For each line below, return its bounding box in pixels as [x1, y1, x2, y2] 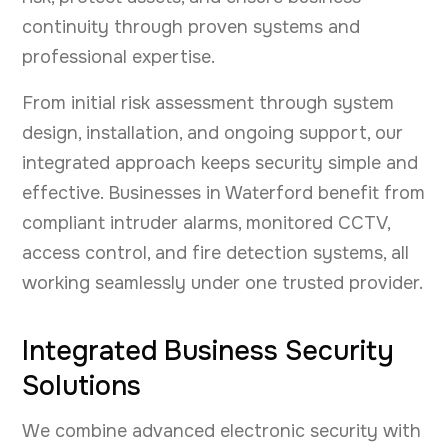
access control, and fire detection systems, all [22, 242, 409, 265]
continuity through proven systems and [22, 16, 360, 39]
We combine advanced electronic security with [22, 420, 421, 443]
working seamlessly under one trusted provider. [22, 272, 423, 295]
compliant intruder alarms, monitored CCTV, [22, 212, 390, 235]
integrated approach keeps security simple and [22, 152, 418, 175]
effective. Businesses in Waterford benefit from [22, 182, 425, 205]
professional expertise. [22, 46, 215, 69]
